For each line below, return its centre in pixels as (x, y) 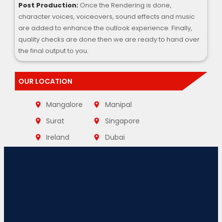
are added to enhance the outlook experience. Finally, (106, 28)
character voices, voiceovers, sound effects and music (107, 17)
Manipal (118, 104)
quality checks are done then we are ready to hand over (109, 40)
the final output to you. (54, 51)
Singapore (122, 121)
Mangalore (65, 104)
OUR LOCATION (46, 81)
